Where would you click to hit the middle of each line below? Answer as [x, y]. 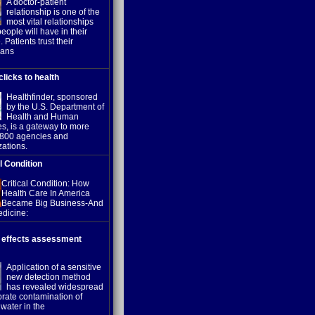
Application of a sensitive [54, 267]
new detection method [49, 277]
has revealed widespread [55, 287]
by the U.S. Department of [55, 107]
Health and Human [43, 117]
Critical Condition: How [45, 184]
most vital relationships [50, 22]
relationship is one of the [53, 12]
